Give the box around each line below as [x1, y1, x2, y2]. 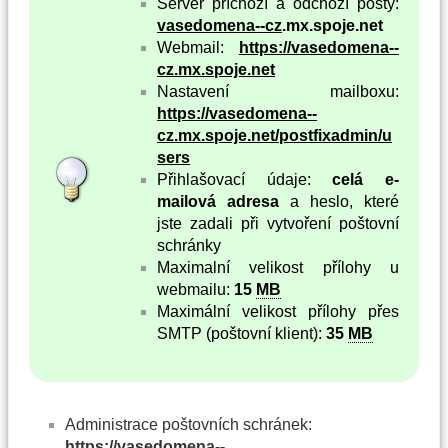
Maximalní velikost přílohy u [157, 258, 399, 276]
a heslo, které [279, 192, 399, 210]
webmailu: [157, 280, 235, 298]
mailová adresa [157, 192, 280, 210]
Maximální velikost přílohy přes [157, 302, 399, 320]
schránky [157, 236, 222, 254]
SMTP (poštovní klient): [157, 324, 327, 342]
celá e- [332, 170, 399, 188]
